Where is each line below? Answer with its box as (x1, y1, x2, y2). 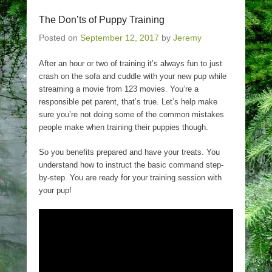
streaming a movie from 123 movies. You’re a (39, 84, 199, 93)
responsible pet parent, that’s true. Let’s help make (39, 97, 217, 106)
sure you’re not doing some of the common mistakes (39, 110, 224, 119)
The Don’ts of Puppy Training (39, 15, 165, 25)
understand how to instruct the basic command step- (39, 160, 223, 169)
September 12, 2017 (80, 33, 159, 42)
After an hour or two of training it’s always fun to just (39, 59, 222, 68)
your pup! (39, 186, 72, 195)
